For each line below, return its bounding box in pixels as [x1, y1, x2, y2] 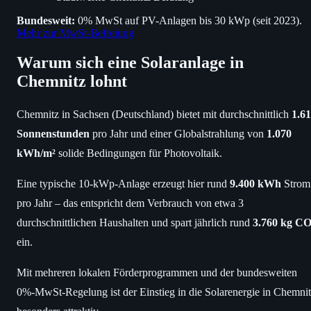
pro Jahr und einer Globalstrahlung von [90, 127, 267, 140]
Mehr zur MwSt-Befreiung [17, 26, 134, 39]
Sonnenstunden [17, 127, 90, 140]
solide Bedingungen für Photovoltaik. [56, 146, 222, 159]
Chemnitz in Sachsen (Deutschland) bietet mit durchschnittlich [17, 108, 292, 120]
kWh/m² [17, 146, 56, 159]
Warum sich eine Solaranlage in [17, 53, 244, 72]
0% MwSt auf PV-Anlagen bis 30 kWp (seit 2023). [75, 14, 302, 26]
